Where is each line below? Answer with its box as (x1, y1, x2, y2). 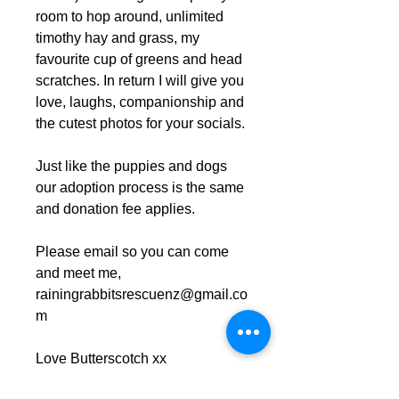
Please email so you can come (36, 244, 229, 259)
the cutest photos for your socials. (36, 116, 245, 131)
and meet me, (36, 265, 121, 281)
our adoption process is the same (36, 180, 244, 195)
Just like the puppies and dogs (36, 159, 227, 174)
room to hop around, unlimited (36, 9, 224, 24)
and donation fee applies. (36, 201, 195, 216)
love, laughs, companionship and (36, 94, 244, 110)
